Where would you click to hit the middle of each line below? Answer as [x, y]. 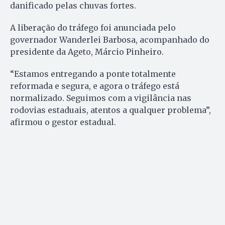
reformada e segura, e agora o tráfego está [95, 86]
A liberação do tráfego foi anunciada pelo [93, 27]
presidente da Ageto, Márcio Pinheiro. [87, 51]
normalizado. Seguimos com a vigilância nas [101, 98]
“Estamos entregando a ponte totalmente [93, 74]
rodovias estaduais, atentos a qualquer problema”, [110, 110]
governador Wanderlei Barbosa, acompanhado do [110, 39]
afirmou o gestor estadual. [63, 122]
